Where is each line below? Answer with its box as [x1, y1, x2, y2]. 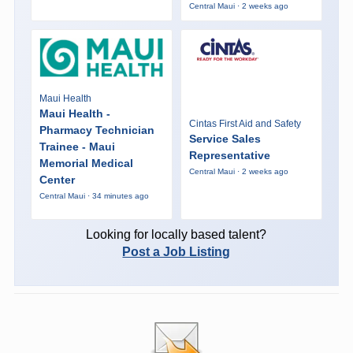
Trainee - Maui [39, 140, 115, 154]
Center [39, 173, 75, 187]
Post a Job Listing [122, 244, 231, 258]
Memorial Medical [39, 157, 133, 170]
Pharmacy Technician [39, 124, 154, 137]
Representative [188, 148, 270, 162]
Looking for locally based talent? [86, 227, 267, 241]
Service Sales [188, 132, 261, 145]
